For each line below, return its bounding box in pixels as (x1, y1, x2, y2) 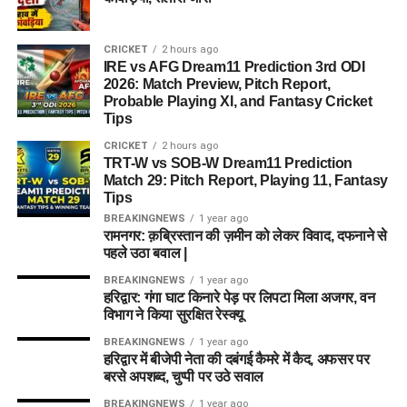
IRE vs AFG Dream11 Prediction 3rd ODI (103, 58, 365, 74)
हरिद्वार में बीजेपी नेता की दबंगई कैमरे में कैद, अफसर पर (103, 351, 370, 367)
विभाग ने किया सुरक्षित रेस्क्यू (103, 306, 243, 323)
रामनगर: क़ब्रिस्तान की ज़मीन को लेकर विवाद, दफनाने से (103, 227, 388, 243)
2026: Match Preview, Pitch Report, (103, 75, 331, 92)
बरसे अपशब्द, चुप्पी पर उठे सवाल (103, 368, 263, 384)
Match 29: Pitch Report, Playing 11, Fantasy (103, 172, 388, 188)
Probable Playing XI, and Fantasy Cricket (103, 93, 372, 109)
